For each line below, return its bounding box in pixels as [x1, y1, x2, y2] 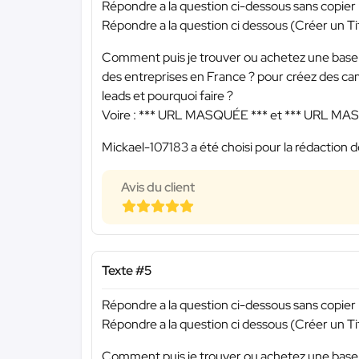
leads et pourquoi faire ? [102, 87, 233, 105]
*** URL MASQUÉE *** [139, 107, 268, 124]
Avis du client [121, 179, 195, 196]
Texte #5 [102, 262, 151, 280]
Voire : [102, 107, 139, 124]
